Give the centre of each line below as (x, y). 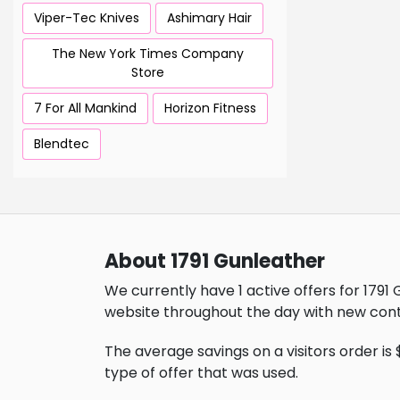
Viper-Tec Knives (87, 18)
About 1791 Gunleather (215, 262)
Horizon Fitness (210, 108)
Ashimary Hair (209, 18)
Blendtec (62, 144)
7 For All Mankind (85, 108)
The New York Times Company (148, 54)
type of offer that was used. (201, 373)
